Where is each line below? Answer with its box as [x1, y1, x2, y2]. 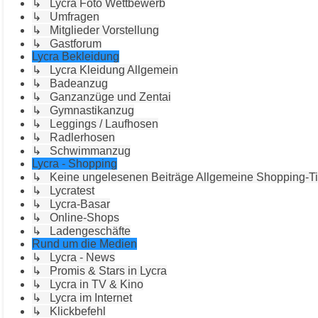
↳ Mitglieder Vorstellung [32, 23, 159, 36]
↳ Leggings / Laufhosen [32, 117, 158, 130]
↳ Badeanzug [32, 77, 108, 89]
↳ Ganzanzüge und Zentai [32, 90, 171, 103]
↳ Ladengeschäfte [32, 224, 131, 237]
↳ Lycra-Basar [32, 197, 110, 210]
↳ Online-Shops [32, 211, 119, 224]
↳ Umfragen [32, 10, 99, 23]
